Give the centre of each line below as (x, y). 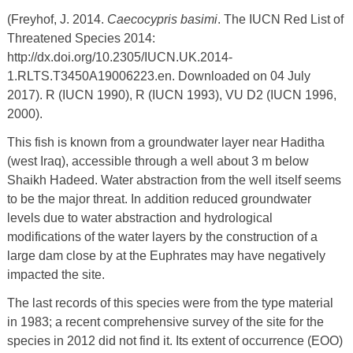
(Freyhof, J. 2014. (57, 19)
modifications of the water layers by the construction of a (162, 236)
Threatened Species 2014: (81, 38)
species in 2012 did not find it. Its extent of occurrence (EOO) (175, 340)
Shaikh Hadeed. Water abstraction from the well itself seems (174, 180)
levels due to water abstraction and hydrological (139, 217)
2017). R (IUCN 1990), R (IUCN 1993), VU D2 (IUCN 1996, (171, 95)
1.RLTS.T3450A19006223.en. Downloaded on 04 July (158, 76)
